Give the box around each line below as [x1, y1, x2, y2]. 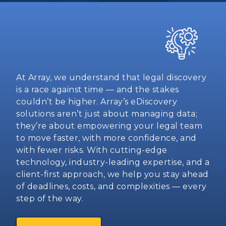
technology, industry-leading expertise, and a [16, 157, 210, 167]
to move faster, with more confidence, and [16, 133, 197, 143]
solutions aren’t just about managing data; [16, 108, 197, 119]
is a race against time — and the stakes [16, 84, 179, 94]
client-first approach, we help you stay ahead [16, 169, 209, 179]
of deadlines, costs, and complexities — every [16, 181, 207, 191]
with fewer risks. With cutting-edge [16, 145, 167, 155]
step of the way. [16, 193, 83, 203]
